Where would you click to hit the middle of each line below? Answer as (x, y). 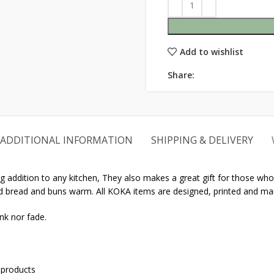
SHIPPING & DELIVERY (202, 140)
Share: (181, 75)
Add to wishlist (211, 51)
